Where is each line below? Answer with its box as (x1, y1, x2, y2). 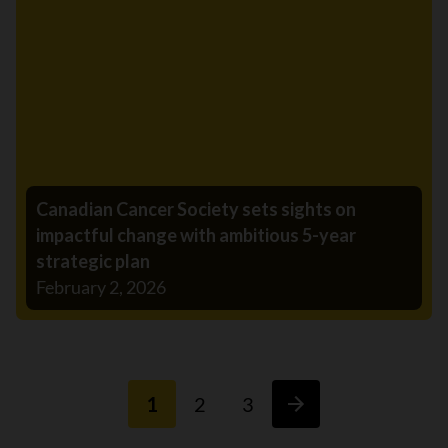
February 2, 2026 (36, 276, 166, 299)
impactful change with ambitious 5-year (36, 224, 356, 247)
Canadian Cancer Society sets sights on (36, 198, 356, 221)
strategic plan (36, 250, 150, 273)
